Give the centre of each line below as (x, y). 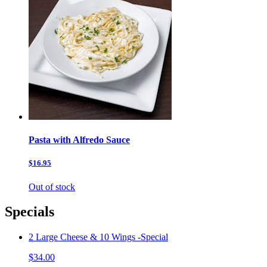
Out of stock (52, 187)
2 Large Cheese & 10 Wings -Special (98, 237)
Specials (30, 212)
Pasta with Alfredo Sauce (79, 140)
